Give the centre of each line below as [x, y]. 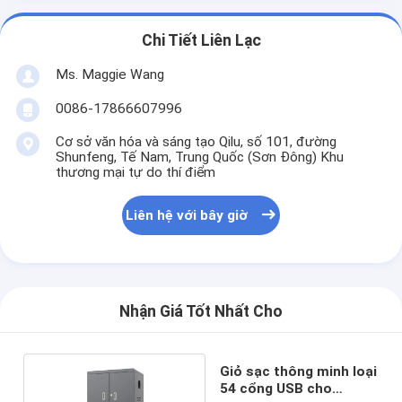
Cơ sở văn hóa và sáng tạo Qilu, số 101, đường [196, 141]
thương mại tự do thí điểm [135, 172]
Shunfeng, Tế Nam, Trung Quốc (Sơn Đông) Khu [199, 157]
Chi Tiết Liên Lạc [201, 41]
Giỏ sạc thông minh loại [298, 371]
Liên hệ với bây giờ [187, 216]
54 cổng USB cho [275, 388]
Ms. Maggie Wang [109, 74]
